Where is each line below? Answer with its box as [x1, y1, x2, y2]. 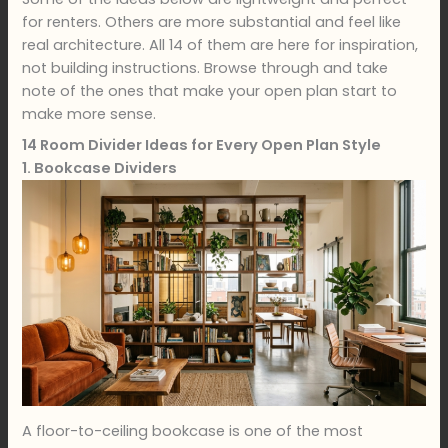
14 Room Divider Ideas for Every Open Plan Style [22, 134, 382, 155]
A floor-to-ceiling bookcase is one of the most [22, 421, 364, 442]
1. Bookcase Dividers [22, 157, 178, 178]
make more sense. [22, 104, 157, 125]
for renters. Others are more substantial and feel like [22, 12, 402, 33]
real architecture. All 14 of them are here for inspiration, [22, 35, 419, 56]
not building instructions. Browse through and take [22, 58, 389, 79]
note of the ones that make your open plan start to [22, 81, 398, 102]
